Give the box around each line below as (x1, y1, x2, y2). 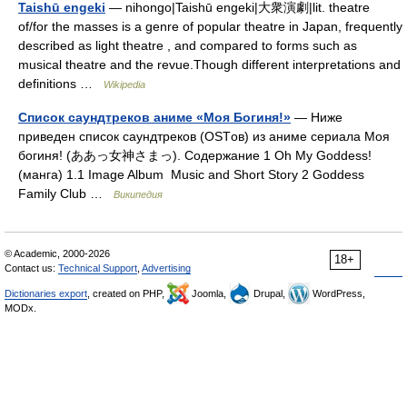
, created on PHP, (87, 288, 167, 299)
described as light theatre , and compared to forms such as (18, 38, 357, 53)
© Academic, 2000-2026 (5, 248, 110, 259)
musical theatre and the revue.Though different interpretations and (18, 57, 401, 72)
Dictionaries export (5, 288, 87, 299)
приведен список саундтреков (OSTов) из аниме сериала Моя (18, 129, 390, 144)
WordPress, (310, 288, 365, 299)
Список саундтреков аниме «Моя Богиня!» (18, 110, 291, 124)
